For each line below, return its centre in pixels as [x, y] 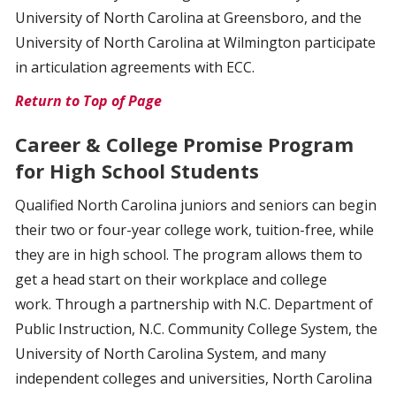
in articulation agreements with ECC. [135, 67]
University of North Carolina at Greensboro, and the [188, 18]
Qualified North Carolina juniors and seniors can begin [196, 205]
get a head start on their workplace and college [171, 279]
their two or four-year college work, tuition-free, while [194, 230]
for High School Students [137, 171]
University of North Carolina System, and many [171, 354]
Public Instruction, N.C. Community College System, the [196, 329]
